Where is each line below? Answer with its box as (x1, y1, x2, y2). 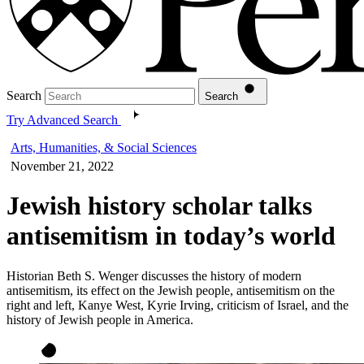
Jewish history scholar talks (6, 191, 312, 221)
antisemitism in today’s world (6, 221, 336, 251)
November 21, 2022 (11, 158, 114, 173)
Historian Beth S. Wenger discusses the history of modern (6, 268, 301, 283)
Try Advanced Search (6, 112, 118, 127)
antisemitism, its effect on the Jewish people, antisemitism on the (6, 283, 335, 297)
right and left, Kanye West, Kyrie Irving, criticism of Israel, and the (6, 297, 349, 312)
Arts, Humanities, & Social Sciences (11, 140, 197, 154)
